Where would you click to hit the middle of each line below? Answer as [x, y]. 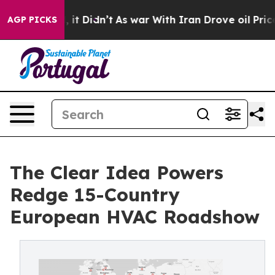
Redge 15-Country [95, 195]
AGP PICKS [32, 20]
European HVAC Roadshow [135, 217]
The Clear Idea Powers [117, 172]
